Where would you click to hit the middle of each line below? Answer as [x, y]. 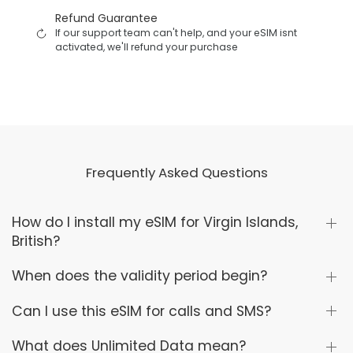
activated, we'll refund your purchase [146, 47]
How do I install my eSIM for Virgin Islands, [155, 223]
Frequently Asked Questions [176, 173]
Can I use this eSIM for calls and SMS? [141, 311]
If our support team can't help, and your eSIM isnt [176, 33]
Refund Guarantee [106, 19]
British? [36, 242]
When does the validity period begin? [139, 276]
